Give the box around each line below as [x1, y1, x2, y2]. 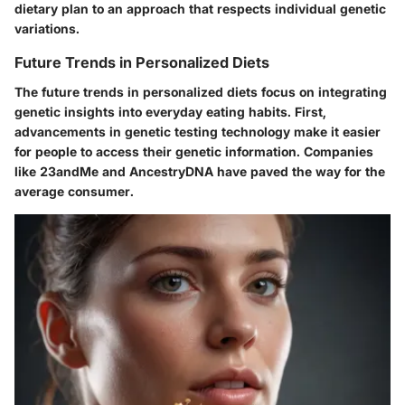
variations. [14, 21, 80, 37]
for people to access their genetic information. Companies [14, 143, 373, 159]
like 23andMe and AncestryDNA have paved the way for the [14, 163, 385, 179]
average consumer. [14, 183, 134, 199]
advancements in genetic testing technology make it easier [14, 123, 381, 139]
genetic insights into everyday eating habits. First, [14, 103, 326, 119]
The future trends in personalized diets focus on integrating [14, 83, 387, 99]
